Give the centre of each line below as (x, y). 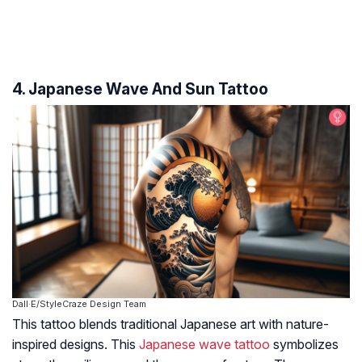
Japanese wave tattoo (204, 344)
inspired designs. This (76, 344)
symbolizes (304, 344)
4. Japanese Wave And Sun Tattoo (140, 88)
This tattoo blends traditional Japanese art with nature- (170, 324)
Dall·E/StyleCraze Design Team (79, 303)
